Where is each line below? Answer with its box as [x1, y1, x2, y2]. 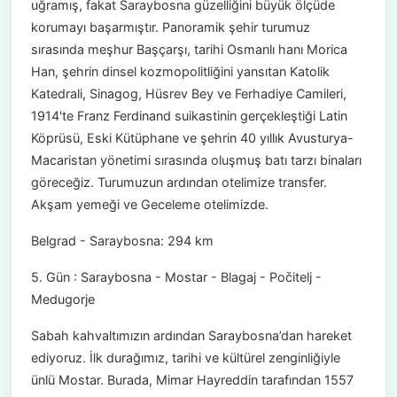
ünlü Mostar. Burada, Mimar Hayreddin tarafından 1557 [30, 372, 354, 388]
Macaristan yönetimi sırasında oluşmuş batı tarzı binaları [30, 152, 362, 168]
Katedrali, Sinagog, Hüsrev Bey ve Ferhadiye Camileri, [30, 86, 346, 102]
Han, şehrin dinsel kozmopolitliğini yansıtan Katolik [30, 64, 330, 80]
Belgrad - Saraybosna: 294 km [30, 233, 214, 249]
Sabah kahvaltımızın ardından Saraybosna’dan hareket [30, 328, 352, 344]
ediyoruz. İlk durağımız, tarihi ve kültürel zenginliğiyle [30, 350, 340, 366]
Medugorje [30, 292, 95, 307]
